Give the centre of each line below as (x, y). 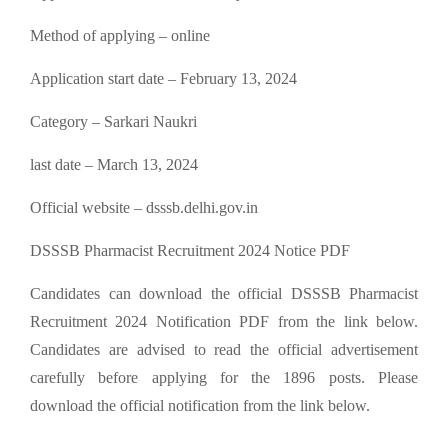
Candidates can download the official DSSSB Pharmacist (224, 293)
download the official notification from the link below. (200, 405)
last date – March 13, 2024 (114, 164)
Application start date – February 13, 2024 (163, 78)
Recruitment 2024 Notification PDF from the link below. (224, 321)
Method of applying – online (120, 35)
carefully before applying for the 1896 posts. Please (224, 377)
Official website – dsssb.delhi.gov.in (144, 207)
